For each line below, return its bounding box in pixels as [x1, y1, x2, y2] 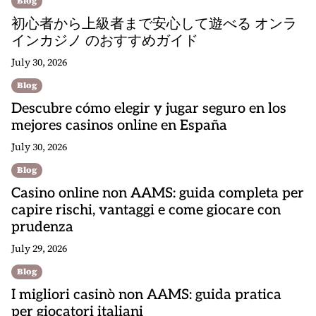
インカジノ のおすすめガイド [11, 32, 198, 49]
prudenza [11, 219, 73, 236]
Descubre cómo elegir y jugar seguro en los [11, 100, 286, 117]
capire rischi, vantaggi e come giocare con [11, 202, 281, 219]
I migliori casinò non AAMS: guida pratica [11, 286, 281, 303]
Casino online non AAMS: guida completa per [11, 185, 304, 202]
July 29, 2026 [11, 241, 67, 255]
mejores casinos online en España [11, 117, 227, 134]
